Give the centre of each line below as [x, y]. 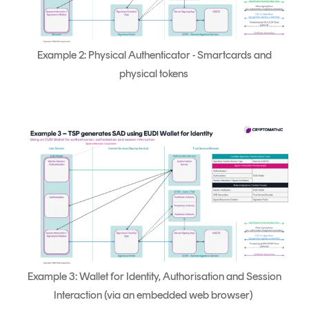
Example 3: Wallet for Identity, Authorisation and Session [154, 277]
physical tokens [153, 73]
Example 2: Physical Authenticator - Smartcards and [154, 54]
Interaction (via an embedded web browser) [153, 295]
